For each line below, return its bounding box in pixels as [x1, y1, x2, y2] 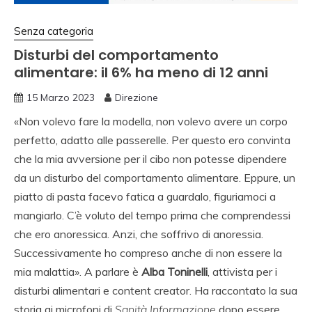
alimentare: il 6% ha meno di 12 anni [14, 62, 268, 82]
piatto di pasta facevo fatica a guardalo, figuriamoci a [14, 189, 276, 203]
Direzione [115, 91, 158, 104]
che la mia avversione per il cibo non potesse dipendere [14, 151, 287, 166]
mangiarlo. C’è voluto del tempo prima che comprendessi [14, 208, 290, 222]
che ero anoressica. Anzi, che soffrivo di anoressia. [14, 226, 263, 241]
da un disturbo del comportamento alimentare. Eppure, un [14, 170, 295, 185]
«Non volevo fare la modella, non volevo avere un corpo [14, 114, 288, 128]
